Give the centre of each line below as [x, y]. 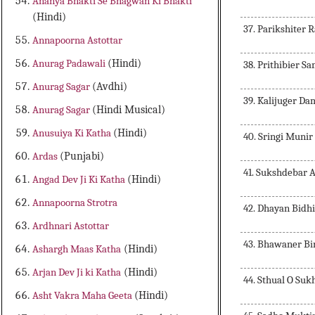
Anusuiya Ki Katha [73, 133]
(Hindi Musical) [129, 110]
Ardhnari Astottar [71, 226]
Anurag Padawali [70, 64]
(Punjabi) [82, 156]
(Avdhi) [110, 87]
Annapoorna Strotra [75, 203]
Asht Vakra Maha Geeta [84, 296]
